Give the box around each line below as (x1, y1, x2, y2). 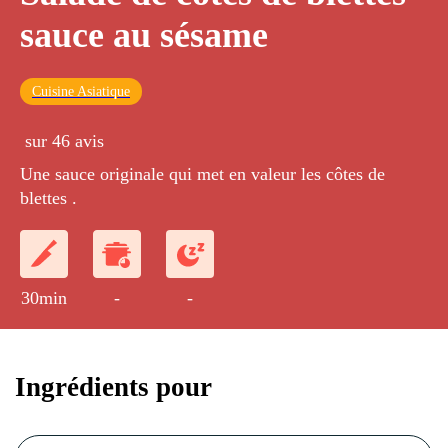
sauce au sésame (20, 15, 268, 56)
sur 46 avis (25, 131, 104, 152)
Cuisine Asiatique (32, 84, 130, 100)
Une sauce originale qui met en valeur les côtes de (20, 164, 385, 185)
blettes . (20, 188, 77, 209)
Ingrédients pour (15, 371, 212, 402)
